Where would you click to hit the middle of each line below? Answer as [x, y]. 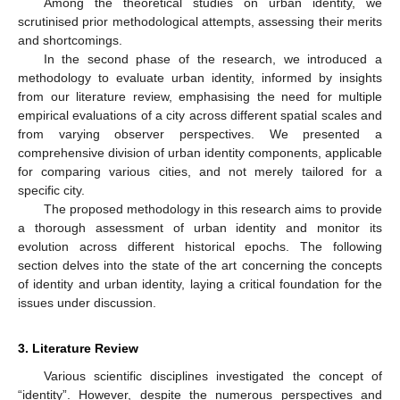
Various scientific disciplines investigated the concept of [212, 375]
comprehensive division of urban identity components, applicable [200, 152]
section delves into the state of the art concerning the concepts [200, 265]
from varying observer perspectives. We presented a [200, 133]
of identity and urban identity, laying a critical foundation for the [200, 283]
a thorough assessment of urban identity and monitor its [200, 227]
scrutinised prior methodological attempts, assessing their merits [200, 21]
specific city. [51, 190]
